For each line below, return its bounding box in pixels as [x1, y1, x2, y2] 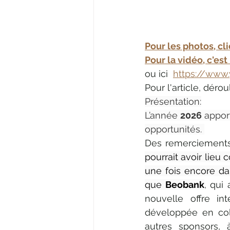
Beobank [165, 179, 205, 190]
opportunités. [145, 123, 204, 135]
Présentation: [145, 95, 201, 107]
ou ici [145, 68, 173, 79]
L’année [145, 109, 180, 121]
